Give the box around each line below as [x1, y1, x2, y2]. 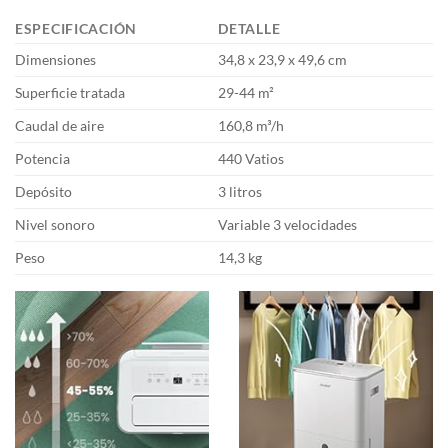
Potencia [15, 150, 70, 168]
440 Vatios [218, 150, 285, 168]
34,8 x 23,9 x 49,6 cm [218, 51, 348, 69]
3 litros [218, 183, 263, 201]
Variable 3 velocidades [218, 216, 358, 234]
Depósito [15, 183, 72, 201]
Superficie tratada [15, 84, 125, 102]
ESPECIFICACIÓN [15, 20, 138, 38]
